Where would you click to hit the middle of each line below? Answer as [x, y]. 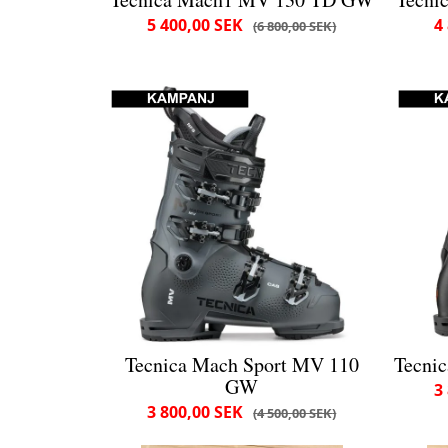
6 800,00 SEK [295, 25]
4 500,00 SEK [295, 412]
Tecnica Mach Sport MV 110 [241, 364]
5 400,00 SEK [195, 24]
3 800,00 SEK [195, 411]
